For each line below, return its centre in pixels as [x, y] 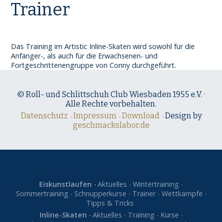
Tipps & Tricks [110, 203]
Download [140, 116]
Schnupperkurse [100, 194]
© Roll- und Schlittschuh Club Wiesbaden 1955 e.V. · [111, 95]
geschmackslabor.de [111, 125]
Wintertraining [156, 184]
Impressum [95, 116]
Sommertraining [42, 194]
